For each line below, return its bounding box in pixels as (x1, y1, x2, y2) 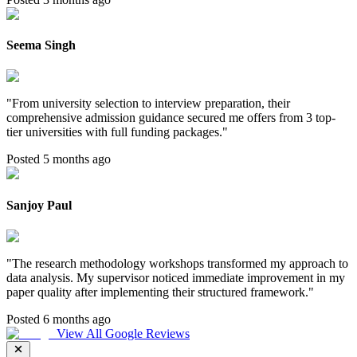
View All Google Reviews (57, 326, 190, 340)
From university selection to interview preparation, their (12, 96, 290, 111)
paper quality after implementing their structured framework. (6, 284, 308, 299)
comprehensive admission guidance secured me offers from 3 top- (6, 111, 335, 125)
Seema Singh (6, 38, 76, 53)
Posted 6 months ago (6, 312, 111, 326)
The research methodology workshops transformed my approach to (12, 256, 348, 270)
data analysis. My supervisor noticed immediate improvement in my (6, 270, 345, 284)
